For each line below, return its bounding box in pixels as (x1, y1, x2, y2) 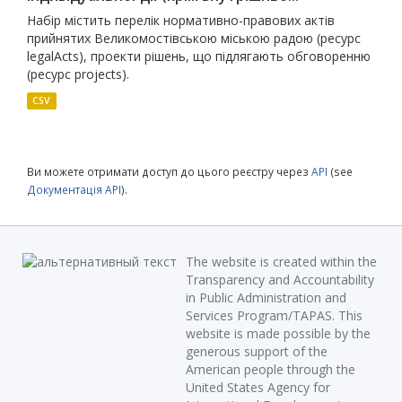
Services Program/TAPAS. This (186, 307, 363, 324)
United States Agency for (186, 379, 330, 396)
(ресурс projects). (27, 66, 129, 83)
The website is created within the (186, 253, 377, 270)
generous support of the (186, 343, 328, 360)
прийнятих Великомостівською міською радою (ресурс (27, 30, 361, 47)
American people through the (186, 361, 355, 378)
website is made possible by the (186, 325, 371, 342)
